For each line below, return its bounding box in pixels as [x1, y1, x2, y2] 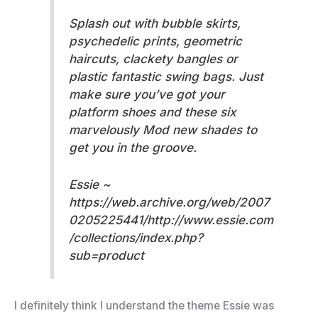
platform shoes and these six [68, 104, 236, 119]
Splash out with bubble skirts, [68, 15, 241, 31]
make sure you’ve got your [68, 86, 225, 102]
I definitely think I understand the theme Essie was [14, 299, 274, 313]
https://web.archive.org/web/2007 [68, 194, 270, 210]
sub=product [68, 248, 144, 263]
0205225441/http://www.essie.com [68, 212, 273, 228]
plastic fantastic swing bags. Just [68, 68, 263, 84]
